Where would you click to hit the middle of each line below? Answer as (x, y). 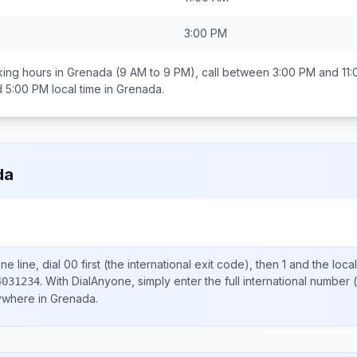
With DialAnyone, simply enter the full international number (198, 281)
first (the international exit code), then (180, 264)
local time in (82, 89)
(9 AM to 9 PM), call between (192, 72)
